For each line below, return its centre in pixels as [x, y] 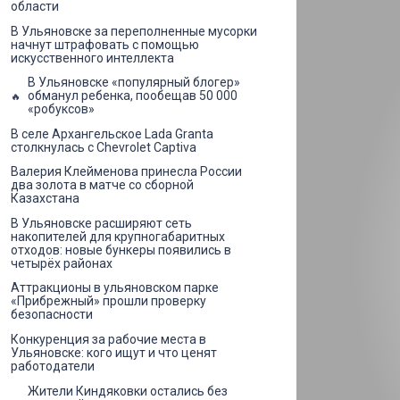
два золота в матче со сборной [102, 185]
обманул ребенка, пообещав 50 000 [133, 96]
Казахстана [45, 199]
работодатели [53, 367]
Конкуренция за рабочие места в [108, 340]
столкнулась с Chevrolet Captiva [104, 147]
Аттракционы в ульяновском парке [115, 288]
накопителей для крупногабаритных [118, 236]
